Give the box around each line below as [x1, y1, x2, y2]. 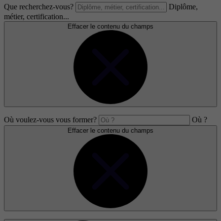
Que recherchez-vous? [4, 2, 74, 11]
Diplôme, [169, 2, 198, 11]
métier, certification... [4, 12, 69, 21]
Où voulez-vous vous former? [4, 115, 97, 124]
